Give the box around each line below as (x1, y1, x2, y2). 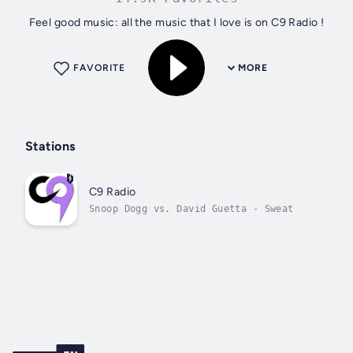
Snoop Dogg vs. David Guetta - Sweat (89, 203, 294, 214)
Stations (25, 139, 76, 154)
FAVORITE (73, 62, 125, 74)
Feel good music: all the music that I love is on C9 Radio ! (28, 16, 325, 30)
